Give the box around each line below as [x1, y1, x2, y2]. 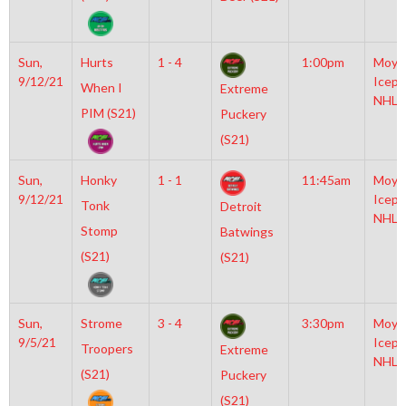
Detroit [219, 198, 262, 215]
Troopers [80, 341, 133, 356]
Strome [80, 315, 122, 331]
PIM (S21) [80, 105, 136, 121]
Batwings [219, 224, 274, 240]
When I [80, 80, 122, 95]
